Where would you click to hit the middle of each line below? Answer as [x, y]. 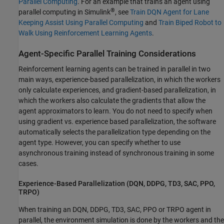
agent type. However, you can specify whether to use [99, 143]
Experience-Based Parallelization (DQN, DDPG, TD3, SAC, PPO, [117, 184]
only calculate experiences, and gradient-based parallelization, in [117, 90]
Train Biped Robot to [190, 22]
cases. [28, 164]
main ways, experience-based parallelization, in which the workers [119, 80]
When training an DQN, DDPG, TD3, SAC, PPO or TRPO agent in [115, 210]
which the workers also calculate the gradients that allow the [112, 101]
